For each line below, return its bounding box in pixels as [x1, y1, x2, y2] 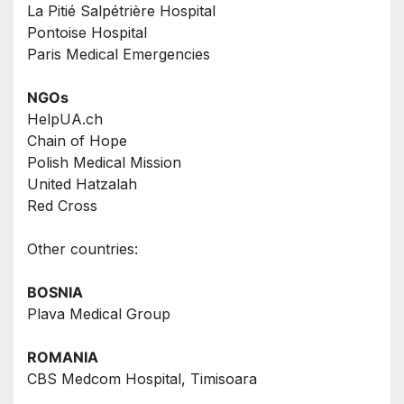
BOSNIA [27, 283, 83, 302]
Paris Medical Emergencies [27, 45, 210, 64]
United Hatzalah [27, 175, 137, 194]
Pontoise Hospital [27, 23, 147, 42]
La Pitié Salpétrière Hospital [27, 2, 216, 21]
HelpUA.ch [27, 110, 103, 129]
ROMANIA [27, 348, 98, 367]
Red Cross [27, 197, 97, 216]
